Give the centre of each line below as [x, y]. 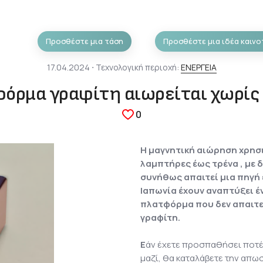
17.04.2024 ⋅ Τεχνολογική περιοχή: [114, 68]
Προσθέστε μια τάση [84, 41]
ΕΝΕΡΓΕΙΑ [198, 68]
